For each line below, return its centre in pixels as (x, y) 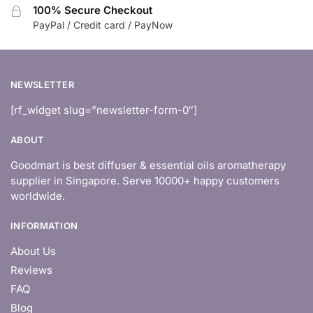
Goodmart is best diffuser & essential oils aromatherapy (148, 166)
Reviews (31, 270)
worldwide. (38, 196)
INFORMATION (44, 226)
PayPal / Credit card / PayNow (103, 24)
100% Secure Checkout (93, 10)
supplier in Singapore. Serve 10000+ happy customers (145, 181)
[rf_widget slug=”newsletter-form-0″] (104, 110)
